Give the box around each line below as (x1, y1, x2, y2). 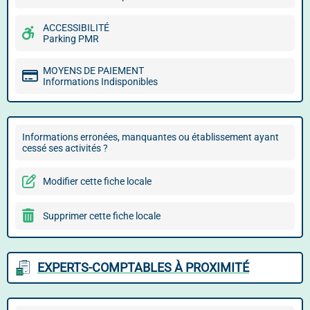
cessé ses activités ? (22, 143, 108, 154)
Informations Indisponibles (43, 76, 158, 87)
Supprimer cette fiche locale (43, 210, 161, 221)
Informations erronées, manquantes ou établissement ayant (22, 131, 279, 143)
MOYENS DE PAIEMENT (43, 65, 144, 76)
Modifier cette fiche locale (43, 176, 152, 187)
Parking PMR (43, 33, 99, 44)
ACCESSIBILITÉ (43, 22, 109, 33)
